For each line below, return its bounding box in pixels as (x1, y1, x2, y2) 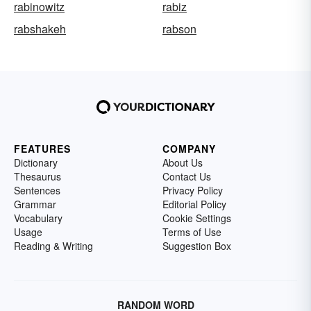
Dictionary (14, 155, 58, 169)
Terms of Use (162, 224, 221, 239)
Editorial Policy (162, 196, 226, 211)
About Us (162, 155, 203, 169)
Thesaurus (14, 169, 61, 183)
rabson (162, 20, 196, 37)
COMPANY (162, 141, 216, 155)
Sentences (14, 183, 60, 197)
